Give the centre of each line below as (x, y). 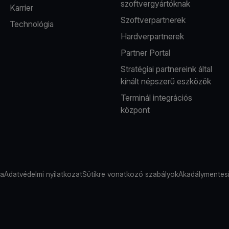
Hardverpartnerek (152, 36)
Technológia (31, 24)
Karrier (21, 7)
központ (135, 110)
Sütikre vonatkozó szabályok (130, 174)
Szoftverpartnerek (153, 20)
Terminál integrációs (156, 97)
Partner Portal (145, 52)
